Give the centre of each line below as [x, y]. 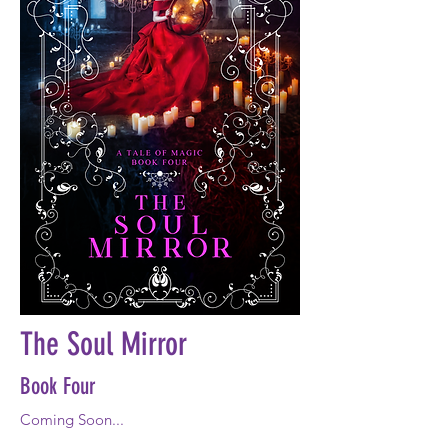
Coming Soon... [72, 419]
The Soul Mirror [103, 344]
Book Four [58, 386]
